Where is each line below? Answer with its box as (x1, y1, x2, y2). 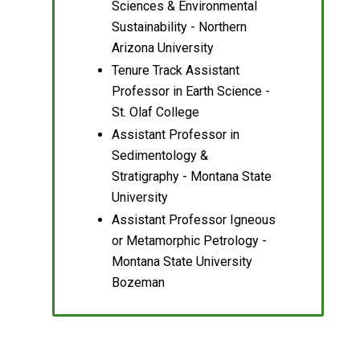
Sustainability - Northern (111, 18, 247, 35)
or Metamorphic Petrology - (111, 232, 267, 248)
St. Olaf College (111, 104, 199, 120)
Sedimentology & (111, 147, 208, 163)
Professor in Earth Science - (111, 83, 270, 99)
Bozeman (111, 274, 165, 290)
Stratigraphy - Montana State (111, 168, 272, 184)
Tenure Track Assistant (111, 62, 239, 78)
